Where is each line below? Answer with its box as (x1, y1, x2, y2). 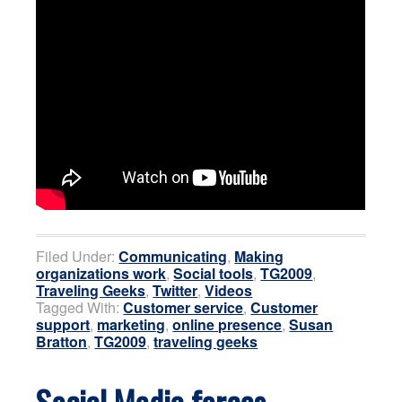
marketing (97, 313, 166, 335)
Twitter (153, 279, 198, 301)
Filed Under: (36, 245, 119, 267)
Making (234, 245, 284, 267)
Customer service (123, 296, 244, 318)
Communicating (118, 245, 228, 267)
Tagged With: (36, 296, 124, 318)
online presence (172, 313, 283, 335)
